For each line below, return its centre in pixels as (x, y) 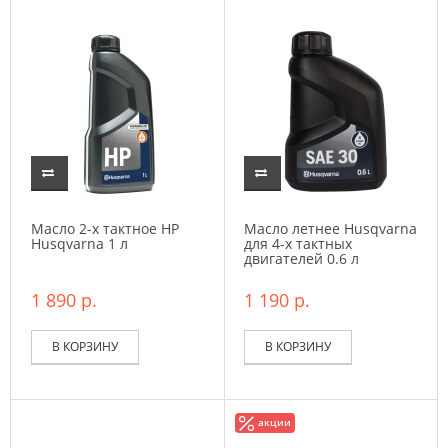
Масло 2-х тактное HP (105, 228)
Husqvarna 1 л (79, 243)
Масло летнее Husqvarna (330, 228)
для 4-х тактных (298, 243)
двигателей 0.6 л (301, 258)
